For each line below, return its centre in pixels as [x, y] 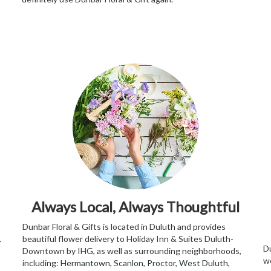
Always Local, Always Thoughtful [135, 207]
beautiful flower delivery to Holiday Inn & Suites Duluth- [128, 239]
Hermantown [85, 263]
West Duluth [204, 263]
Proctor [161, 263]
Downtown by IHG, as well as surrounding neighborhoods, [132, 251]
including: [41, 263]
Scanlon [129, 263]
